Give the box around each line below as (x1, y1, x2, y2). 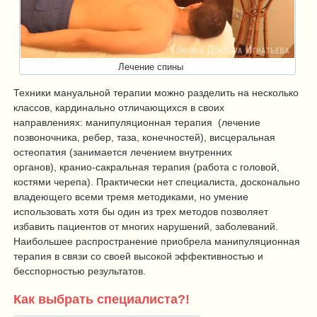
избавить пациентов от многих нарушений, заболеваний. (13, 220, 278, 232)
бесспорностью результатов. (13, 265, 146, 277)
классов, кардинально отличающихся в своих (13, 101, 224, 113)
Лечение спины (118, 62, 184, 72)
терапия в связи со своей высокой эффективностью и (13, 250, 263, 262)
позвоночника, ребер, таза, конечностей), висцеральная (13, 131, 275, 143)
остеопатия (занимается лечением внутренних (13, 146, 232, 158)
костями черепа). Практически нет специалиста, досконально (13, 175, 300, 188)
